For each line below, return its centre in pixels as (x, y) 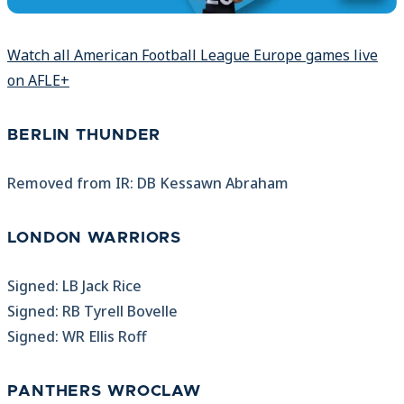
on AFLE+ (38, 81)
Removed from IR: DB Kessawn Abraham (148, 184)
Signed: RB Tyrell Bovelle (92, 312)
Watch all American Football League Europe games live (193, 55)
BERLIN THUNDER (84, 136)
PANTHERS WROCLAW (105, 392)
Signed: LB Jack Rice (74, 286)
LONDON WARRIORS (95, 239)
